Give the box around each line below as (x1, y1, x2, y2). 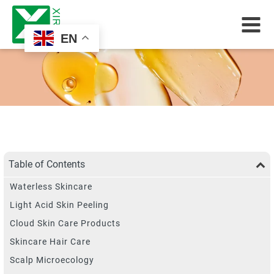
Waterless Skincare (10, 182, 92, 192)
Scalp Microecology (10, 255, 94, 265)
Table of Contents (9, 158, 85, 171)
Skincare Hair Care (10, 237, 91, 247)
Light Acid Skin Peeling (10, 200, 109, 210)
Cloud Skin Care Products (10, 218, 120, 229)
